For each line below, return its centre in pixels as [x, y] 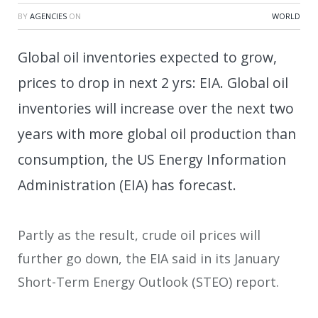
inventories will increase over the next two [156, 108]
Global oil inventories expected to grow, [147, 57]
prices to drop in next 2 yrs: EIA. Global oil [153, 82]
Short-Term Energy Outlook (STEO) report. [148, 281]
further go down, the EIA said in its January [149, 258]
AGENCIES [48, 16]
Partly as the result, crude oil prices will [139, 235]
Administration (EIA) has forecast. [127, 185]
